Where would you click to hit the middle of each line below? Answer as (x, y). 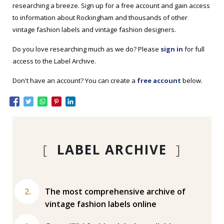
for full (194, 49)
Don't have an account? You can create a (75, 80)
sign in (172, 49)
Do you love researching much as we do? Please (87, 49)
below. (192, 80)
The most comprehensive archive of (115, 191)
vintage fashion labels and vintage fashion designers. (94, 29)
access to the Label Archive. (54, 61)
